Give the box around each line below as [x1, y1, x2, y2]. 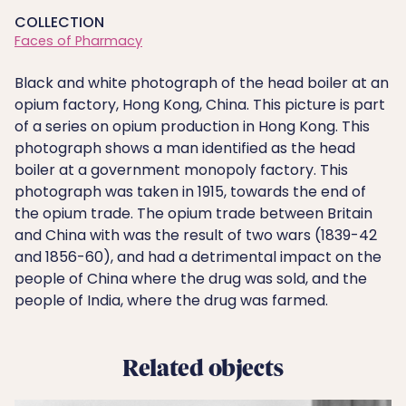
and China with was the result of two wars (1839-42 [14, 225, 377, 246]
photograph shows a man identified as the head [14, 138, 355, 159]
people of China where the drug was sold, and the [14, 268, 367, 289]
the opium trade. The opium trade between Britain [14, 203, 372, 224]
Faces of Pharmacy [14, 32, 142, 50]
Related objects [122, 349, 284, 384]
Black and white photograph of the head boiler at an [14, 72, 389, 93]
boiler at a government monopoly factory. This [14, 159, 348, 180]
